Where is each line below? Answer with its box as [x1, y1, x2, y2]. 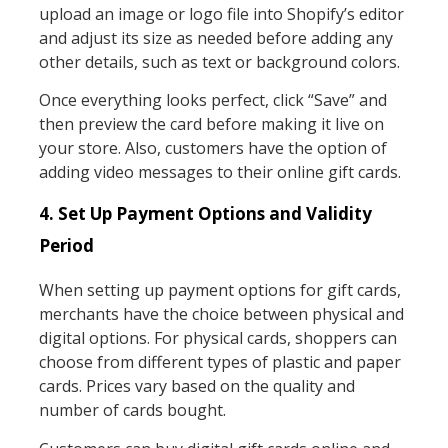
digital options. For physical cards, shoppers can [38, 327, 397, 350]
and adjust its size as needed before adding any [38, 26, 393, 49]
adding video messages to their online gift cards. [38, 160, 401, 183]
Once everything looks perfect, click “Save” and [38, 88, 387, 111]
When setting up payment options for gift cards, [38, 279, 401, 302]
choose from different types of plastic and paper [38, 351, 401, 374]
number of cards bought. [38, 399, 230, 422]
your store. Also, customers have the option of [38, 136, 387, 159]
